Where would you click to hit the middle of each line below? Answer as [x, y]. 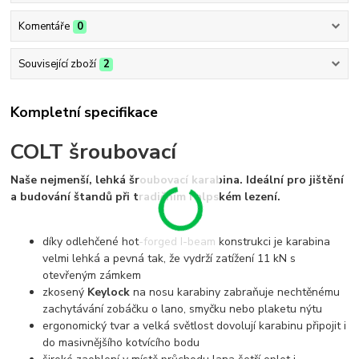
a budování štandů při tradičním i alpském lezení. [146, 197]
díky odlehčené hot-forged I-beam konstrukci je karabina [187, 242]
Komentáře [44, 26]
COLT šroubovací [94, 152]
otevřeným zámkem [92, 276]
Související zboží [57, 65]
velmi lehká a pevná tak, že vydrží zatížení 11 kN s [169, 259]
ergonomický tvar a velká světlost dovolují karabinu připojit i [195, 326]
